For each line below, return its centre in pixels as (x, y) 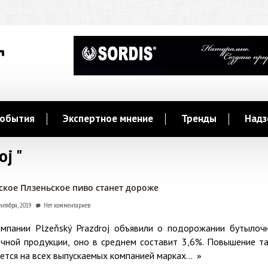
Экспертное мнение (108, 118)
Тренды (199, 118)
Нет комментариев (67, 205)
